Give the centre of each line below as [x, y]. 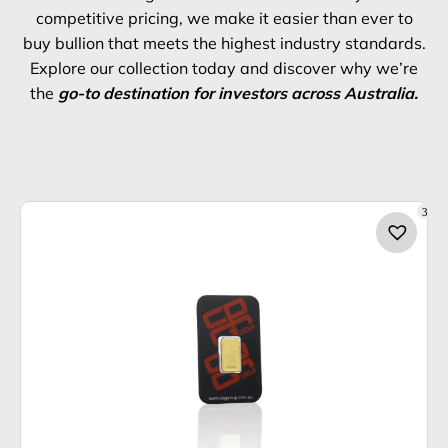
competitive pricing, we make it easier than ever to [224, 18]
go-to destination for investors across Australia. [238, 93]
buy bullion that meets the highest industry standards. [224, 43]
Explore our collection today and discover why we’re [224, 68]
